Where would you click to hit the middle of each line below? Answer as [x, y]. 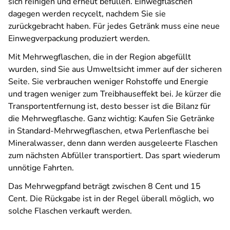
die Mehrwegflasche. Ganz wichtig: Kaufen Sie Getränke [111, 119]
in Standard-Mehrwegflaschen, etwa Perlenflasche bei [109, 131]
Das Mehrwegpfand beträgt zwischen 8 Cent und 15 [104, 186]
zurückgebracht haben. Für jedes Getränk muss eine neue [114, 26]
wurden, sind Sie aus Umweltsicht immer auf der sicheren [115, 69]
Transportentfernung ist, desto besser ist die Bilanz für [109, 106]
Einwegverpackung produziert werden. [79, 39]
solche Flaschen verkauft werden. [70, 211]
